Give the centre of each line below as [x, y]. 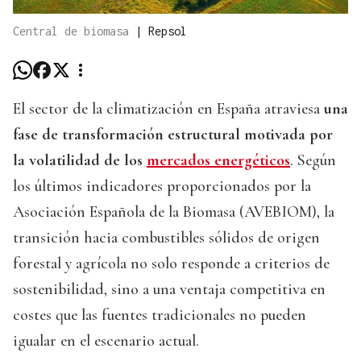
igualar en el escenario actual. [106, 341]
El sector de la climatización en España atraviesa [168, 109]
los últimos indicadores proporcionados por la [162, 187]
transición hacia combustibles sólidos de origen [166, 238]
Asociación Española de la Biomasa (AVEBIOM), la [174, 212]
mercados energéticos [218, 161]
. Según [313, 161]
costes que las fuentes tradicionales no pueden [160, 315]
